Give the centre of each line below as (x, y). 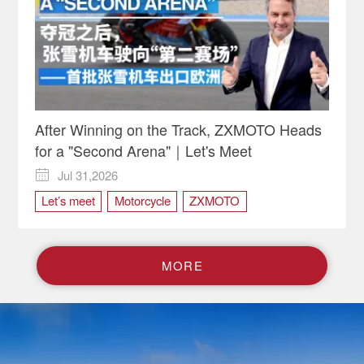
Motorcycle (142, 200)
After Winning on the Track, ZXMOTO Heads (178, 129)
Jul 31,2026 (88, 175)
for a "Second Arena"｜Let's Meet (143, 150)
